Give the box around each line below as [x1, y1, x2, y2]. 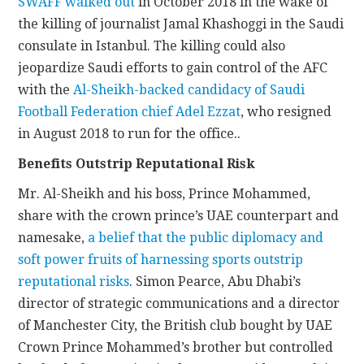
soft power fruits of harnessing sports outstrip [18, 252, 304, 268]
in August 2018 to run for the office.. [18, 126, 241, 142]
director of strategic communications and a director [18, 296, 340, 312]
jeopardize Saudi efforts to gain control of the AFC [18, 60, 328, 76]
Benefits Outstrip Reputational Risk [18, 156, 256, 172]
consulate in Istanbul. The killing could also [18, 38, 286, 54]
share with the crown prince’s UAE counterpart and [18, 208, 340, 224]
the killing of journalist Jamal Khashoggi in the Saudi [18, 16, 344, 32]
